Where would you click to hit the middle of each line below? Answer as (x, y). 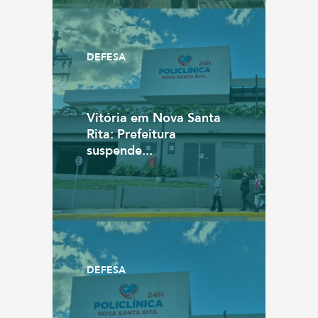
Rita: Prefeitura (131, 135)
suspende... (120, 151)
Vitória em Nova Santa (154, 118)
